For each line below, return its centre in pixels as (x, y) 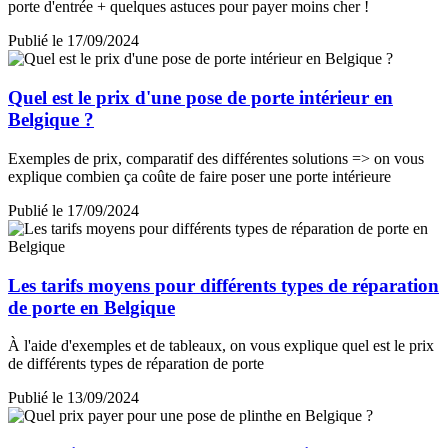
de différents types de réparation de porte (136, 364)
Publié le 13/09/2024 (73, 398)
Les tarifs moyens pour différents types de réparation (223, 285)
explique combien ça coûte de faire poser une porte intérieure (199, 176)
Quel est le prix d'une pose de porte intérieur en (200, 98)
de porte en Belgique (91, 307)
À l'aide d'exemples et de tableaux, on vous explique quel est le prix (221, 346)
